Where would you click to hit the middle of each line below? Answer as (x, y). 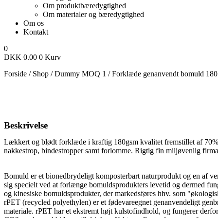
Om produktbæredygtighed (84, 6)
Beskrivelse (26, 125)
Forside (15, 74)
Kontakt (36, 32)
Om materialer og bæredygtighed (93, 14)
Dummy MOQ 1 (80, 74)
